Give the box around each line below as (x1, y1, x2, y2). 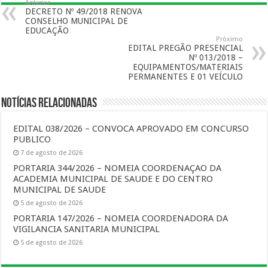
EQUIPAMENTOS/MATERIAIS (132, 62, 243, 72)
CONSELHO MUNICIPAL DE (25, 16, 129, 26)
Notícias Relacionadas (1, 95, 98, 111)
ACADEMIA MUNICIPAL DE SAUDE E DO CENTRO (13, 173, 214, 184)
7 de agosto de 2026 (20, 149, 83, 157)
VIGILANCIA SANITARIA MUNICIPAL (13, 224, 160, 234)
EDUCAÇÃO (25, 26, 69, 35)
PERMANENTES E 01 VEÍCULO (127, 72, 243, 81)
